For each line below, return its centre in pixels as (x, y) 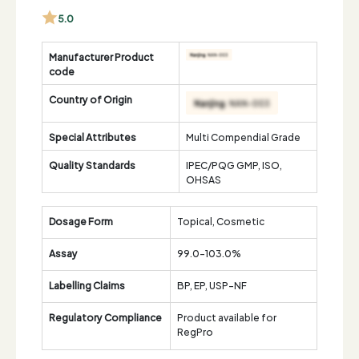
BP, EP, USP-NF (212, 284)
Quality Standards (92, 164)
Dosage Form (81, 220)
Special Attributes (93, 136)
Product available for (227, 317)
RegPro (195, 331)
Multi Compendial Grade (243, 136)
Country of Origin (91, 99)
